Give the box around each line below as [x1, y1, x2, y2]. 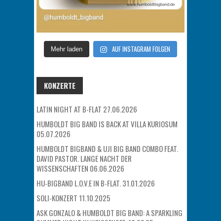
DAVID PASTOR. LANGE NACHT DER [37, 152, 132, 164]
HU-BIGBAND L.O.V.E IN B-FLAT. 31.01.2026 [37, 177, 155, 188]
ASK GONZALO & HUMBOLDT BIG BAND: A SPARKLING [37, 207, 183, 218]
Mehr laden [51, 45, 83, 53]
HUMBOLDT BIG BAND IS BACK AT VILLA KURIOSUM [37, 118, 178, 129]
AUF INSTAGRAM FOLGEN [111, 43, 170, 54]
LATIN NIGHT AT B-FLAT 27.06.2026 [37, 103, 137, 114]
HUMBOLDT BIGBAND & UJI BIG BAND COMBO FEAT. [37, 143, 178, 154]
